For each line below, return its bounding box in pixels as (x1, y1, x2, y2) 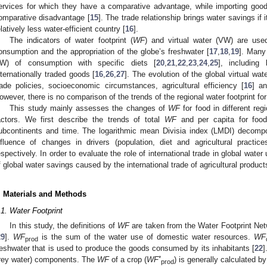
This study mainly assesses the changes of (10, 103, 169, 113)
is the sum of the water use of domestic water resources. (38, 232, 254, 242)
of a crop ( (109, 255, 147, 265)
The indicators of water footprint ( (10, 35, 133, 45)
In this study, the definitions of (10, 221, 118, 231)
